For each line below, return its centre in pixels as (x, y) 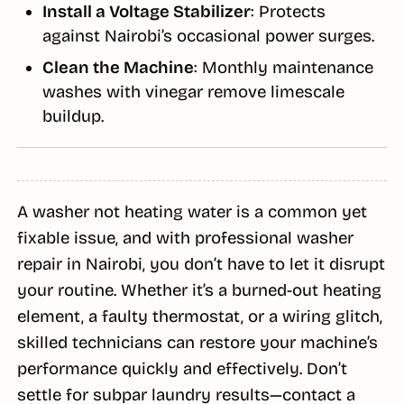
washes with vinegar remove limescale (193, 92)
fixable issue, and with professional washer (185, 239)
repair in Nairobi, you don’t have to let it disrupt (201, 265)
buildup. (73, 116)
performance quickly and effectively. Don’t (182, 369)
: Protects (288, 12)
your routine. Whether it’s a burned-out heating (199, 291)
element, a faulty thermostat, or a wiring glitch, (199, 317)
